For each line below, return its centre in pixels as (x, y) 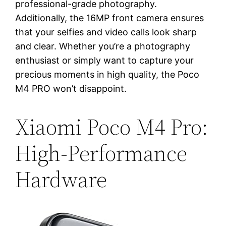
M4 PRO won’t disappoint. (71, 88)
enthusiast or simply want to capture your (105, 60)
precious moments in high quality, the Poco (107, 74)
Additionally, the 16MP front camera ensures (110, 18)
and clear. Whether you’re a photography (103, 46)
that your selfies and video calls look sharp (106, 32)
